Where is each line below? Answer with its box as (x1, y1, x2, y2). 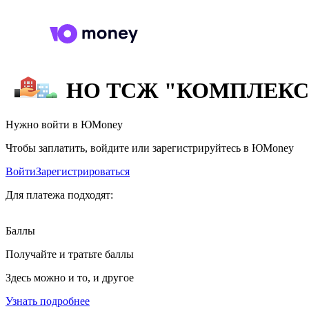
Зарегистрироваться (36, 165, 130, 177)
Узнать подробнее (6, 295, 90, 307)
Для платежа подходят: (6, 188, 113, 201)
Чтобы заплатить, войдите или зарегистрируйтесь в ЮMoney (6, 141, 294, 154)
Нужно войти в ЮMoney (6, 118, 123, 130)
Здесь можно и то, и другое (6, 271, 134, 283)
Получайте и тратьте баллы (6, 248, 134, 260)
